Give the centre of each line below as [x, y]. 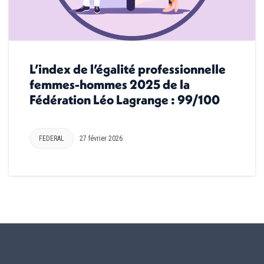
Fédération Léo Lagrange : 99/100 [125, 99]
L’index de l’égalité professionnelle [128, 69]
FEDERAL [52, 138]
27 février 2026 [101, 138]
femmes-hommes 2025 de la [110, 84]
